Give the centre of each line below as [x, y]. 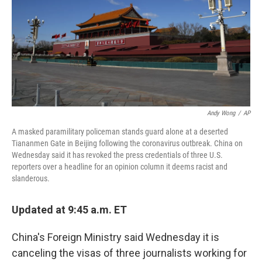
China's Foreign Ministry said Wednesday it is [116, 237]
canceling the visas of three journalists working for [129, 253]
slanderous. [31, 178]
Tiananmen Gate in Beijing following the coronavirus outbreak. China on [127, 143]
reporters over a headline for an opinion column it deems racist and [120, 167]
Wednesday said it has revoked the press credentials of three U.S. [117, 155]
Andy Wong [221, 113]
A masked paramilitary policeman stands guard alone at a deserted [120, 132]
